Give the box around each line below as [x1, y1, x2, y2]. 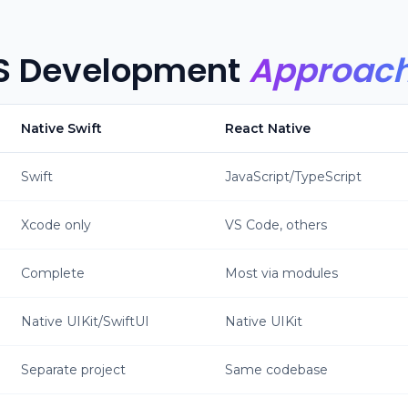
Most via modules [225, 265, 338, 281]
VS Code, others [225, 217, 327, 233]
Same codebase [225, 362, 328, 378]
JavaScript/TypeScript [225, 168, 362, 185]
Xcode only [21, 217, 91, 233]
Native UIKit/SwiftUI [21, 313, 149, 330]
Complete [21, 265, 85, 281]
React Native [225, 120, 311, 137]
